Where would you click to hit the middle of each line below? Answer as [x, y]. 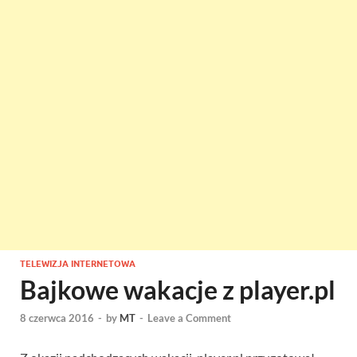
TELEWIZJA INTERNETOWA [78, 264]
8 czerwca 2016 [57, 318]
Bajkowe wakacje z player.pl [178, 290]
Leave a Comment [189, 318]
